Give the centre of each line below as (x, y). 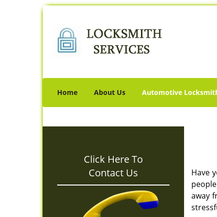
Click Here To (113, 159)
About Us (110, 92)
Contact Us (113, 173)
